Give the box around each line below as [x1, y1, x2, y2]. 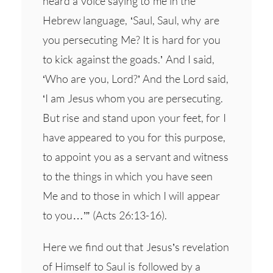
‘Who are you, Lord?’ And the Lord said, [43, 71, 229, 85]
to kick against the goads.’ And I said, [43, 52, 215, 66]
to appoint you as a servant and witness [43, 149, 229, 163]
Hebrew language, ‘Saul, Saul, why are [43, 13, 219, 27]
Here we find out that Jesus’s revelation [43, 239, 229, 253]
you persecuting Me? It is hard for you [43, 32, 221, 46]
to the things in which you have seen [43, 169, 213, 183]
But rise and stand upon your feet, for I [43, 110, 226, 124]
